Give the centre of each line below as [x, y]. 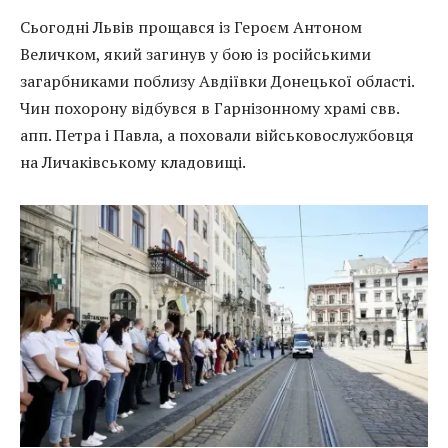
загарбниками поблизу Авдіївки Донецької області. [217, 80]
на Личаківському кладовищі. [133, 161]
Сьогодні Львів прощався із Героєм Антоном [191, 26]
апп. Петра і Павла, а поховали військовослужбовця [217, 134]
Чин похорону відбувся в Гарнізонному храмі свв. [209, 107]
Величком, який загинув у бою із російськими [195, 53]
